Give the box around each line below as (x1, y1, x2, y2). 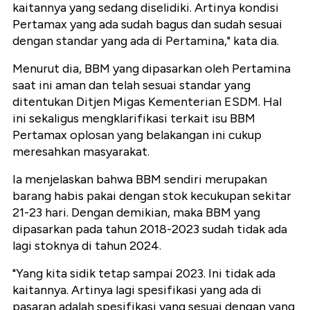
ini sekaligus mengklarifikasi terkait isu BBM (12, 110, 255, 126)
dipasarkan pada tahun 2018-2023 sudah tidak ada (12, 221, 287, 237)
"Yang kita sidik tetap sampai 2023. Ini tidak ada (12, 265, 275, 281)
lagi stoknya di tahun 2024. (12, 237, 161, 253)
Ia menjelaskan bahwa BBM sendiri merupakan (12, 171, 267, 187)
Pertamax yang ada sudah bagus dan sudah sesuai (12, 16, 282, 32)
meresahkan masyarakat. (12, 143, 149, 159)
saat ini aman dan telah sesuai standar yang (12, 77, 250, 93)
